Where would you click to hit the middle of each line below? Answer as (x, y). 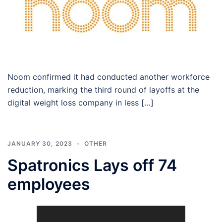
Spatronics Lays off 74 (92, 165)
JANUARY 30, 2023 (40, 143)
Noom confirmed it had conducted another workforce (109, 77)
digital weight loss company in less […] (81, 102)
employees (49, 184)
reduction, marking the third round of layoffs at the (103, 89)
